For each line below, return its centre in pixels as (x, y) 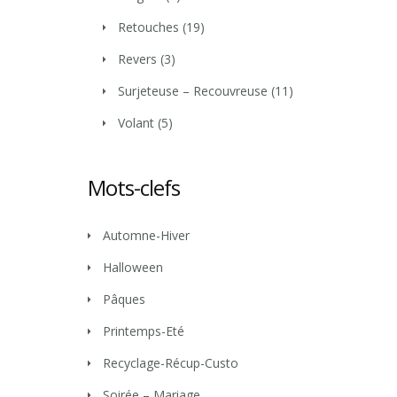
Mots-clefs (134, 187)
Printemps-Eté (144, 331)
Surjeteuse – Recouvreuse (193, 91)
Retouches (148, 27)
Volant (136, 123)
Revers (137, 59)
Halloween (133, 267)
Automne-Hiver (146, 235)
